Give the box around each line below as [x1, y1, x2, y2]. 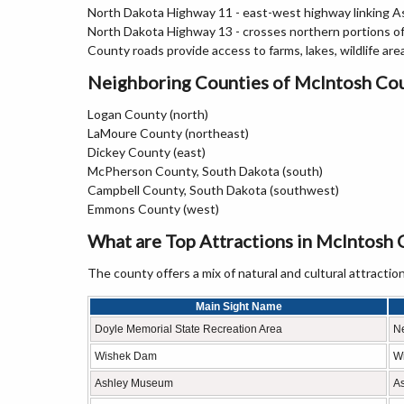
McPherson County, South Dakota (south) [87, 163, 323, 179]
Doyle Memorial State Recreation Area [95, 323, 282, 335]
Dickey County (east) [87, 144, 206, 160]
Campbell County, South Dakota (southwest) [87, 182, 339, 197]
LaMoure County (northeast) [87, 125, 249, 141]
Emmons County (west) [87, 201, 219, 216]
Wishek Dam [95, 350, 157, 363]
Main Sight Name [195, 300, 282, 313]
